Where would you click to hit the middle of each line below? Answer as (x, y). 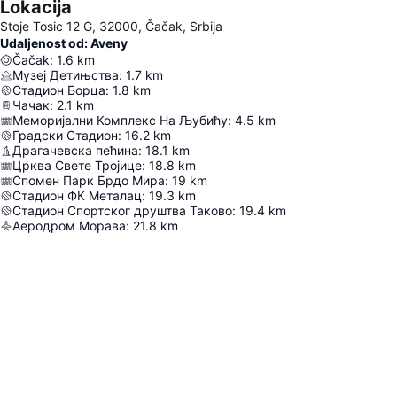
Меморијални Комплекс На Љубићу (120, 120)
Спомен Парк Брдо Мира (89, 180)
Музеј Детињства (66, 75)
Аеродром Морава (69, 226)
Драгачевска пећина (75, 150)
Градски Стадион (65, 135)
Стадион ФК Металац (77, 195)
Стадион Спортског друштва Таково (122, 210)
